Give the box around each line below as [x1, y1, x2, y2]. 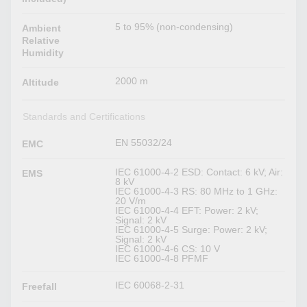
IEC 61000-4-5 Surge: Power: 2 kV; [115, 224, 268, 236]
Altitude [22, 77, 60, 88]
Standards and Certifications [22, 111, 145, 123]
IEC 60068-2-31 [115, 280, 185, 291]
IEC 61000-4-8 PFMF [115, 253, 209, 265]
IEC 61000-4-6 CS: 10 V [115, 243, 221, 255]
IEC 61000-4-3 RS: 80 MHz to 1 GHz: [115, 186, 278, 197]
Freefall [22, 281, 58, 293]
